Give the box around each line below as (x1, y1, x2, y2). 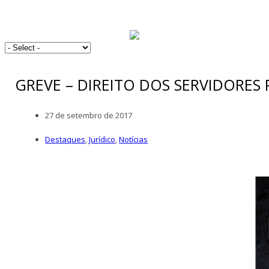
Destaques (45, 133, 86, 145)
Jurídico (89, 133, 116, 145)
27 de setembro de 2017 (45, 109, 133, 121)
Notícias (119, 133, 148, 145)
